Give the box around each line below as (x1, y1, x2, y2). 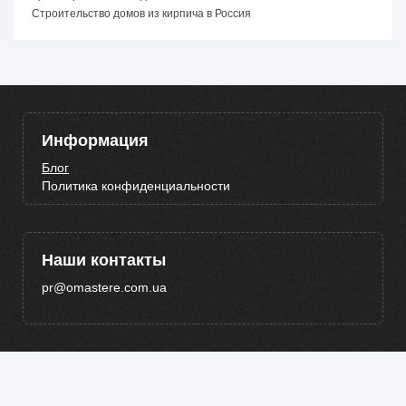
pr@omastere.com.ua (42, 279, 167, 295)
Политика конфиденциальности (42, 178, 230, 193)
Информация (42, 130, 149, 150)
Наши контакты (42, 250, 166, 269)
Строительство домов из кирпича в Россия (32, 6, 251, 20)
